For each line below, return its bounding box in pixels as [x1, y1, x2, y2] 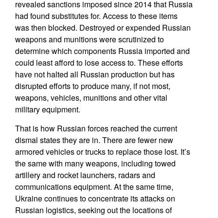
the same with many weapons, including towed [15, 158, 176, 169]
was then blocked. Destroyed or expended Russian [15, 22, 191, 33]
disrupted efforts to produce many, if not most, [15, 80, 170, 91]
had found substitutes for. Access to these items [15, 10, 178, 21]
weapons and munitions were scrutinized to [15, 34, 164, 45]
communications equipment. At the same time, [15, 181, 173, 192]
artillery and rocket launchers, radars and [15, 169, 155, 181]
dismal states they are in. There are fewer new [15, 134, 173, 145]
